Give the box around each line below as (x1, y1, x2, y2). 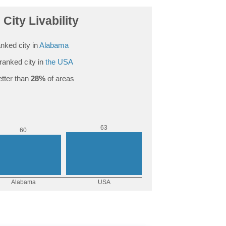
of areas (45, 74, 74, 83)
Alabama (39, 40, 69, 49)
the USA (45, 57, 73, 66)
